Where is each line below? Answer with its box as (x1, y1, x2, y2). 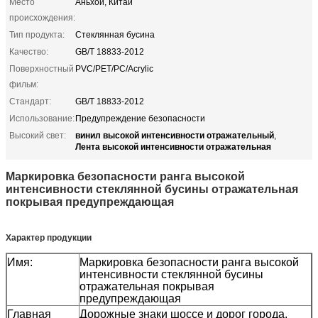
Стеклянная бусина (75, 29, 155, 40)
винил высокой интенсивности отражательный (75, 128, 274, 141)
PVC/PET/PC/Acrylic (75, 63, 153, 74)
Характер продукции (6, 232, 92, 243)
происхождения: (9, 12, 75, 23)
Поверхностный (9, 63, 74, 74)
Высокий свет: (9, 130, 66, 141)
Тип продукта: (9, 29, 65, 40)
